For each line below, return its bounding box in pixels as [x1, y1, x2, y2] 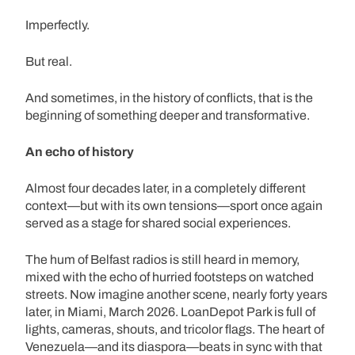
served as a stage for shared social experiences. [25, 216, 291, 230]
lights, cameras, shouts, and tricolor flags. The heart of [25, 322, 324, 336]
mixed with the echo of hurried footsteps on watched [25, 269, 314, 284]
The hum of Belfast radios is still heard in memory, [25, 252, 300, 266]
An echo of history [25, 144, 134, 158]
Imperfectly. [25, 17, 90, 32]
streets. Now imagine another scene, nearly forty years [25, 287, 327, 301]
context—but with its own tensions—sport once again [25, 198, 323, 212]
